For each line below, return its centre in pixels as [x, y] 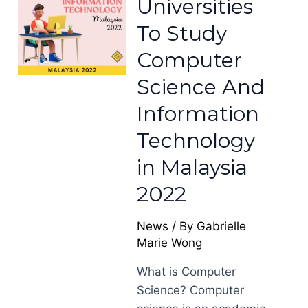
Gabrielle [222, 226]
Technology [196, 141]
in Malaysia [192, 167]
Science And [201, 87]
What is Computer [187, 272]
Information [198, 114]
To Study [182, 33]
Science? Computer [191, 290]
